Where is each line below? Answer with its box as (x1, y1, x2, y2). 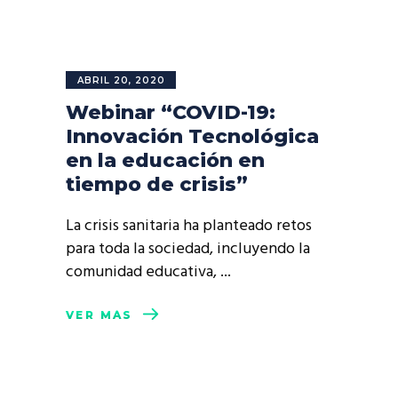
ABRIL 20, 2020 (77, 75, 165, 86)
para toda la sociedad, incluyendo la (66, 236, 310, 262)
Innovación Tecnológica (66, 124, 319, 148)
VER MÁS (66, 308, 133, 322)
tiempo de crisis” (66, 172, 248, 196)
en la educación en (66, 148, 265, 172)
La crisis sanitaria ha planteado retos (66, 213, 312, 239)
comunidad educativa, (66, 259, 220, 285)
